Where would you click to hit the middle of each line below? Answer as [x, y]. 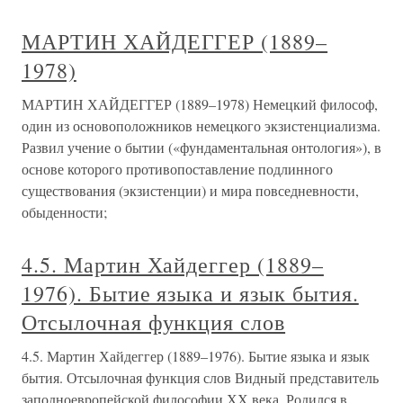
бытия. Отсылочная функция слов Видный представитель [200, 377]
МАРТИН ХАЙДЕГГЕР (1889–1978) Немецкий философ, [200, 104]
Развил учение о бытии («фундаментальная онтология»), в [201, 147]
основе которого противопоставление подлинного [177, 169]
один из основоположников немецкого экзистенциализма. [201, 125]
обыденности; [64, 212]
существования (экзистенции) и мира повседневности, [190, 190]
